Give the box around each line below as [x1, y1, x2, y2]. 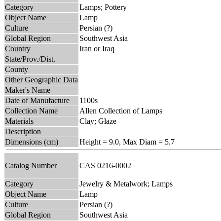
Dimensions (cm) [5, 137, 58, 146]
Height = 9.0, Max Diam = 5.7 [79, 137, 175, 146]
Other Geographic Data [5, 75, 78, 84]
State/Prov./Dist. [5, 54, 55, 63]
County [5, 65, 28, 74]
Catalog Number [5, 161, 57, 170]
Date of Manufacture [5, 96, 70, 105]
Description [5, 127, 41, 136]
